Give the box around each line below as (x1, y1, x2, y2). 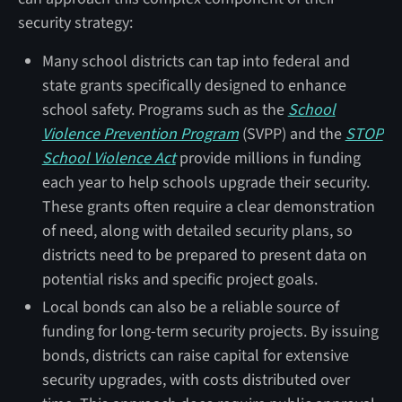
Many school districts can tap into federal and (41, 49, 350, 73)
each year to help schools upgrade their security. (41, 170, 370, 194)
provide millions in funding (175, 146, 361, 170)
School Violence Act (41, 146, 176, 170)
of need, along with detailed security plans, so (41, 219, 353, 242)
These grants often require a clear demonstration (41, 195, 375, 218)
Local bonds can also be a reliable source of (41, 295, 339, 319)
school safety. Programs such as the (41, 98, 288, 121)
